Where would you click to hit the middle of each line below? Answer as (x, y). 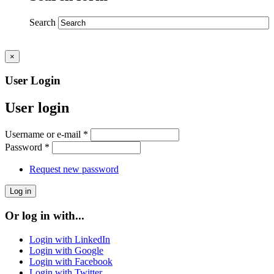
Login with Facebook (71, 261)
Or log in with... (45, 216)
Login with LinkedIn (70, 239)
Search (44, 22)
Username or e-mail (44, 135)
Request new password (74, 169)
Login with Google (66, 250)
